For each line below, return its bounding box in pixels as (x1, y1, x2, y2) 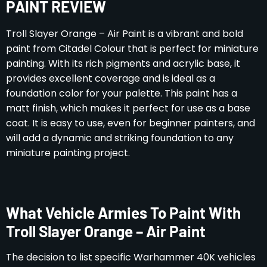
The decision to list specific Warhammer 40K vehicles (6, 250, 256, 264)
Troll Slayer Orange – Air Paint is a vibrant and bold (6, 26, 243, 41)
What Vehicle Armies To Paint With (6, 203, 241, 222)
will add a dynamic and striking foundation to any (6, 131, 234, 145)
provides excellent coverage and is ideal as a (6, 71, 215, 85)
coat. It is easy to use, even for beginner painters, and (6, 116, 255, 130)
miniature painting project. (6, 145, 130, 160)
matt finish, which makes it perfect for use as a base (6, 101, 250, 115)
